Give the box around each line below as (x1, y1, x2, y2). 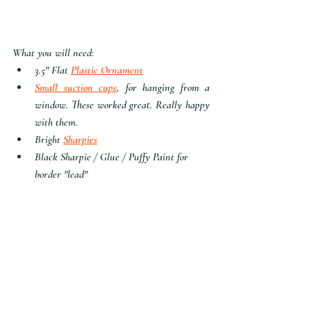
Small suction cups (35, 80, 117, 94)
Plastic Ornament (71, 62, 143, 77)
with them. (35, 115, 78, 129)
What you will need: (12, 45, 94, 60)
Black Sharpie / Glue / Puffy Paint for (35, 149, 191, 164)
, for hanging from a (117, 80, 210, 94)
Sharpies (63, 132, 97, 146)
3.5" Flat (35, 62, 71, 77)
